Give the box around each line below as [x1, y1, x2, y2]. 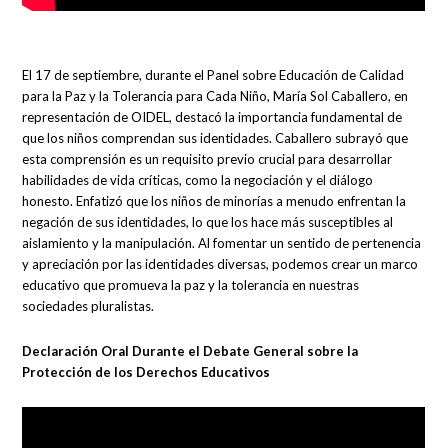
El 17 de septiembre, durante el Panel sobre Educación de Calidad [22, 67, 405, 84]
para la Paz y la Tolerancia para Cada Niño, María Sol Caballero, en [22, 88, 409, 105]
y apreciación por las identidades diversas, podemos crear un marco [22, 256, 419, 273]
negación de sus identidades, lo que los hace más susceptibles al [22, 214, 394, 231]
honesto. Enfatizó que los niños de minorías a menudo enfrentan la [22, 193, 407, 210]
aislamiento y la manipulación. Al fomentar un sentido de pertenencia [22, 235, 422, 252]
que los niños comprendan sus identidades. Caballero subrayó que [22, 130, 409, 147]
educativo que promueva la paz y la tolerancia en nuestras [22, 277, 360, 294]
